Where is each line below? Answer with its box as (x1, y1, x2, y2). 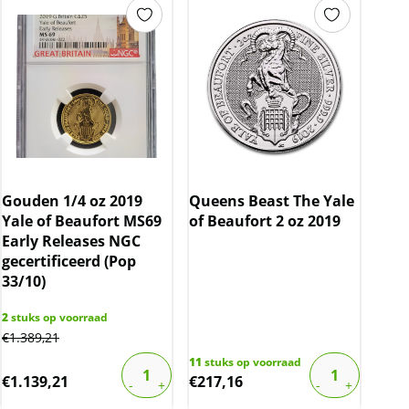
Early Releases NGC (2, 231, 141, 252)
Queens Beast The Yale (189, 191, 355, 212)
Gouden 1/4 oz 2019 (2, 191, 142, 212)
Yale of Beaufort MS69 (2, 211, 162, 232)
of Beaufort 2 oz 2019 (189, 211, 341, 232)
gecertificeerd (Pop (2, 251, 136, 272)
